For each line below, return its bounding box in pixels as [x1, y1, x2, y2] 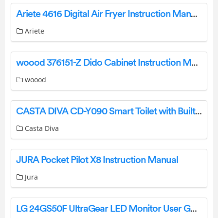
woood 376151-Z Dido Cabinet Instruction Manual [191, 57, 198, 68]
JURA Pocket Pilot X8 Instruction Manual [16, 155, 178, 165]
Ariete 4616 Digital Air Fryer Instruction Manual [191, 8, 198, 19]
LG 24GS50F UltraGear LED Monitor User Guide [190, 203, 197, 214]
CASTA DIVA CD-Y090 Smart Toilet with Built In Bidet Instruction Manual [195, 106, 202, 117]
